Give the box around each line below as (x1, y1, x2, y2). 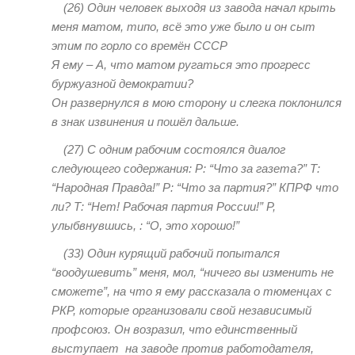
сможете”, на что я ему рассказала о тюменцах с (52, 284, 332, 299)
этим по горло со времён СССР (52, 38, 227, 52)
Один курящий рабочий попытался (87, 246, 280, 261)
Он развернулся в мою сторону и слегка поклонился (52, 95, 342, 109)
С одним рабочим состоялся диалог (87, 143, 285, 157)
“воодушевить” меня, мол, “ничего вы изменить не (52, 265, 334, 280)
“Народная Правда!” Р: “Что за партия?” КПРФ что (52, 181, 338, 195)
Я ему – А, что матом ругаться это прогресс (52, 57, 311, 71)
